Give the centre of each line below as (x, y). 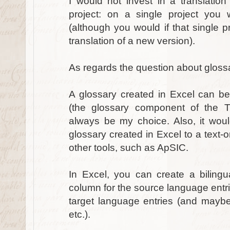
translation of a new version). (132, 41)
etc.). (80, 215)
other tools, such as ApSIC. (129, 148)
